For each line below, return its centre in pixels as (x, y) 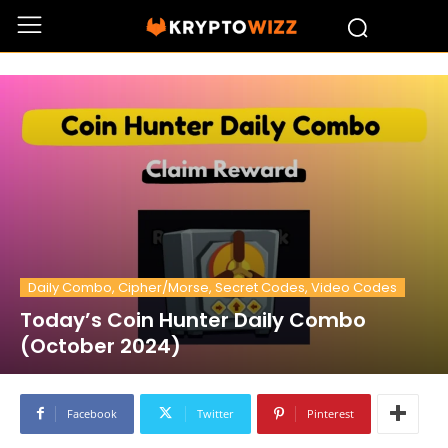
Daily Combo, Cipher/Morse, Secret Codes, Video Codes (212, 287)
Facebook (92, 413)
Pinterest (330, 413)
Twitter (215, 413)
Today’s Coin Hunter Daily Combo (193, 319)
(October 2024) (100, 345)
